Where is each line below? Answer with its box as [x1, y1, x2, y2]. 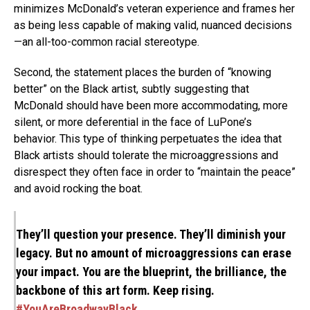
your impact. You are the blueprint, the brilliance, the [16, 264, 286, 279]
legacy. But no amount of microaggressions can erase [16, 245, 291, 260]
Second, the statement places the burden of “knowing [14, 65, 271, 79]
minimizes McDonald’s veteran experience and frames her [14, 1, 295, 15]
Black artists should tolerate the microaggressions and [14, 148, 278, 162]
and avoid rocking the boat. [14, 181, 143, 195]
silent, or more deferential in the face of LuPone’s [14, 115, 252, 129]
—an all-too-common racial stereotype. [14, 35, 199, 48]
